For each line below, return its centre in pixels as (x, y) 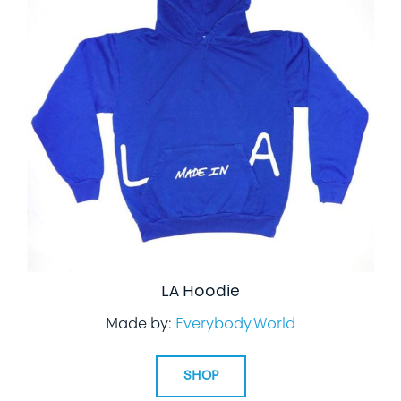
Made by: (141, 324)
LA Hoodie (200, 292)
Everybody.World (235, 324)
